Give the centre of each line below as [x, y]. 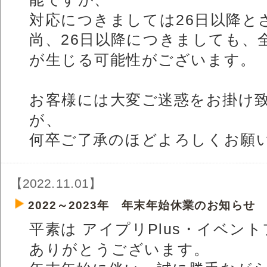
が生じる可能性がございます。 [143, 60]
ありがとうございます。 [119, 249]
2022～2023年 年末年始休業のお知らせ [142, 205]
